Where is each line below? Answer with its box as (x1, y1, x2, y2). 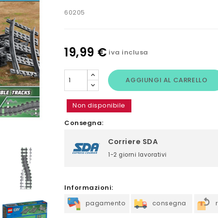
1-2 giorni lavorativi (108, 151, 167, 159)
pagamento (85, 199, 126, 208)
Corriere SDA (108, 137, 158, 146)
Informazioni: (64, 182, 113, 192)
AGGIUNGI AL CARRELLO (126, 75, 208, 85)
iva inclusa (109, 48, 148, 57)
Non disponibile (73, 101, 126, 110)
